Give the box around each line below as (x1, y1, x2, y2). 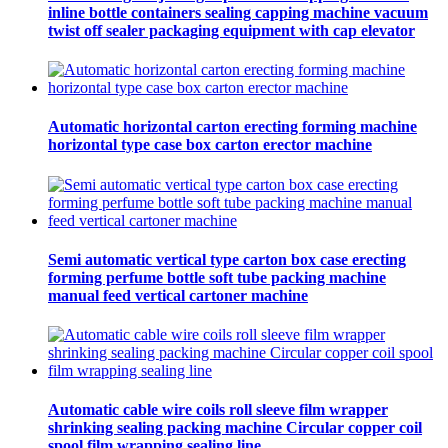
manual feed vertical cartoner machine (48, 286, 308, 304)
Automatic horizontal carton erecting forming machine (48, 118, 417, 136)
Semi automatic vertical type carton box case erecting (48, 250, 406, 268)
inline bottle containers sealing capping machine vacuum (48, 3, 428, 21)
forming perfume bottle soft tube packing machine (48, 268, 386, 286)
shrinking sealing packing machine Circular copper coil (48, 419, 422, 437)
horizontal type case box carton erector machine (48, 136, 372, 154)
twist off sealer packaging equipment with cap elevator (48, 21, 415, 39)
